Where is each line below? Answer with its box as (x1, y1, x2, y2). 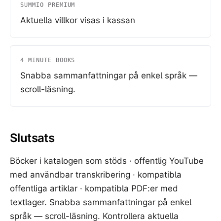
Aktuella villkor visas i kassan (20, 15, 135, 25)
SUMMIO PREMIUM (20, 1, 75, 8)
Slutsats (10, 131, 55, 145)
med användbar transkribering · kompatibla (10, 170, 182, 180)
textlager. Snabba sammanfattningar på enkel (10, 197, 191, 207)
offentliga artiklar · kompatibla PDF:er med (10, 184, 178, 193)
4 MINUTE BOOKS (20, 57, 75, 64)
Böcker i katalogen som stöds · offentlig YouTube (10, 156, 204, 166)
